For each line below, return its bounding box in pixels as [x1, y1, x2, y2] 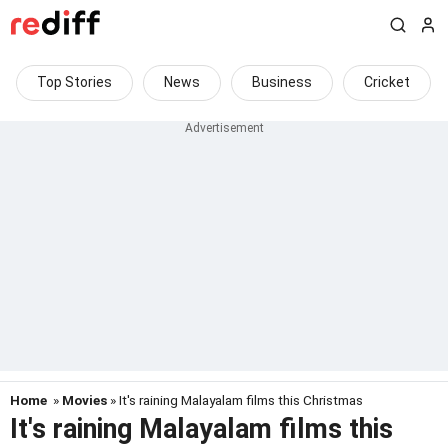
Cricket [364, 74, 410, 90]
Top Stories [37, 74, 112, 90]
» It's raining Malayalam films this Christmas [107, 392, 363, 408]
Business [252, 74, 312, 90]
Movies [62, 392, 107, 408]
